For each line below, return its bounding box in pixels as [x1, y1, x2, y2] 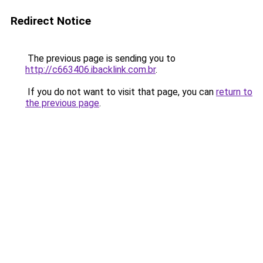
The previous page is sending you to [25, 53, 176, 64]
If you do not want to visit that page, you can [25, 86, 216, 97]
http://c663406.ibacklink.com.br [25, 64, 156, 75]
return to [216, 86, 252, 97]
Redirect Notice [11, 14, 91, 28]
